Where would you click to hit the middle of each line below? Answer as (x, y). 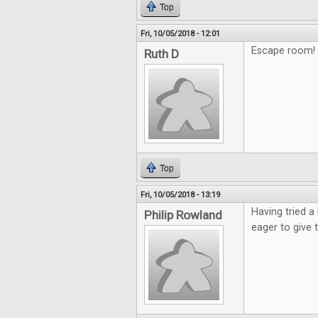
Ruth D (161, 54)
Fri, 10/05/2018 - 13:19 (180, 194)
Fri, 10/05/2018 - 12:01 (180, 33)
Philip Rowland (183, 215)
